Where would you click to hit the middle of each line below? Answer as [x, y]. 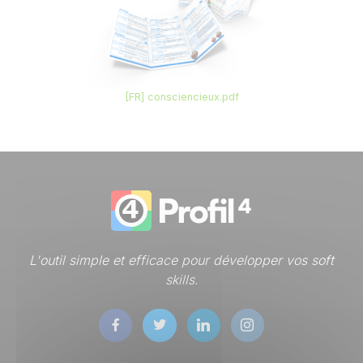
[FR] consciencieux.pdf [181, 97]
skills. [181, 280]
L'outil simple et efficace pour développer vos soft [181, 261]
